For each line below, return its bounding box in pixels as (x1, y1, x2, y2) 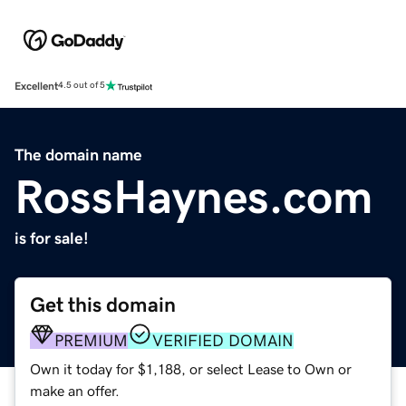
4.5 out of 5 (58, 81, 105, 91)
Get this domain (30, 294, 176, 315)
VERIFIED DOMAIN (152, 332, 294, 349)
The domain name (14, 146, 142, 163)
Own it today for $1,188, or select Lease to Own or (30, 361, 352, 376)
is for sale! (14, 229, 89, 246)
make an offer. (30, 382, 120, 398)
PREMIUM (54, 332, 128, 349)
